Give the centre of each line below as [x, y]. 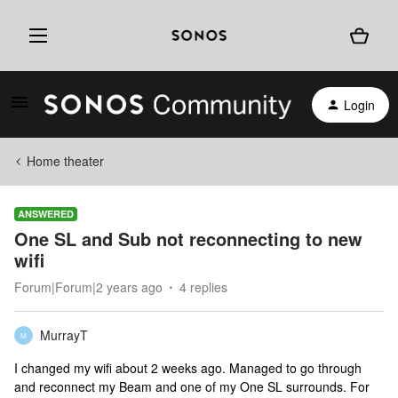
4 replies [203, 287]
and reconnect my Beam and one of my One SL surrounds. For [192, 386]
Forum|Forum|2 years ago [88, 287]
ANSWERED [46, 214]
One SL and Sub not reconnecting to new [188, 239]
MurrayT [64, 335]
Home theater [65, 161]
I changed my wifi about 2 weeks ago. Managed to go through [188, 368]
